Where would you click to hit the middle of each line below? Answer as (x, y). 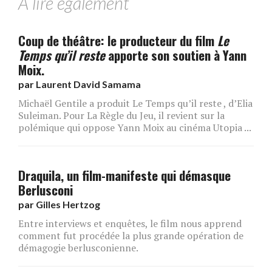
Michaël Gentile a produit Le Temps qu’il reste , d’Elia (135, 104)
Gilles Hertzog (68, 205)
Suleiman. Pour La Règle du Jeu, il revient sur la (121, 116)
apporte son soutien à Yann (176, 55)
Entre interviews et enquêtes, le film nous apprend (130, 224)
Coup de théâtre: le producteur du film (118, 41)
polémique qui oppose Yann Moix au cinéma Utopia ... (135, 128)
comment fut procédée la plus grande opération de (131, 236)
